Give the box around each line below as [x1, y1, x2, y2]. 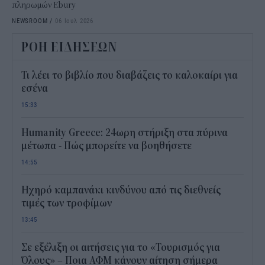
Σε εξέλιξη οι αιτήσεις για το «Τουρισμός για [21, 241, 220, 254]
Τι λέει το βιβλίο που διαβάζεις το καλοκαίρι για [21, 69, 238, 82]
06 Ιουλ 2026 [55, 15, 93, 25]
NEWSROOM [12, 15, 48, 25]
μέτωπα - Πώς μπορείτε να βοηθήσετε [21, 140, 192, 152]
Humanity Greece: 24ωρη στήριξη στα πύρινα [21, 127, 228, 139]
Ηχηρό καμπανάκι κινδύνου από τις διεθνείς [21, 184, 221, 196]
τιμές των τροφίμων [21, 197, 112, 209]
